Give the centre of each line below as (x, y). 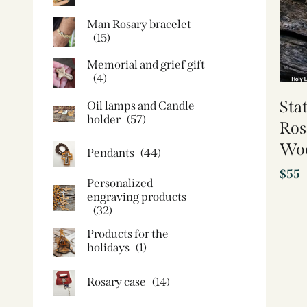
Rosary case (116, 282)
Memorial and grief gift (146, 65)
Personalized (120, 183)
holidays (108, 248)
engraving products (137, 197)
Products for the (128, 234)
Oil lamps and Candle (141, 106)
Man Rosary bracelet (139, 24)
